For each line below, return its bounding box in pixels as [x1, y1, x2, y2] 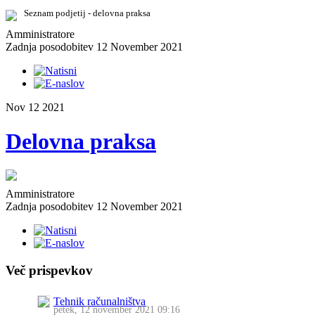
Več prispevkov [6, 263, 93, 278]
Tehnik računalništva [53, 295, 146, 307]
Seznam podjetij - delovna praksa [24, 7, 176, 18]
